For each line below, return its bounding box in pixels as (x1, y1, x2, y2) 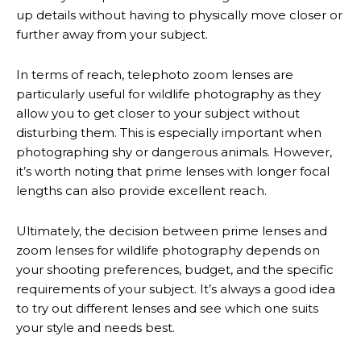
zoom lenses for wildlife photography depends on (16, 243, 320, 258)
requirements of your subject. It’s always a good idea (16, 281, 335, 297)
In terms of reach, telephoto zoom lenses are (16, 67, 293, 82)
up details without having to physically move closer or (16, 7, 342, 23)
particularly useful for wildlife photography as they (16, 86, 321, 102)
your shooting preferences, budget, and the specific (16, 262, 334, 277)
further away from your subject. (16, 27, 208, 42)
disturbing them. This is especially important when (16, 125, 322, 140)
